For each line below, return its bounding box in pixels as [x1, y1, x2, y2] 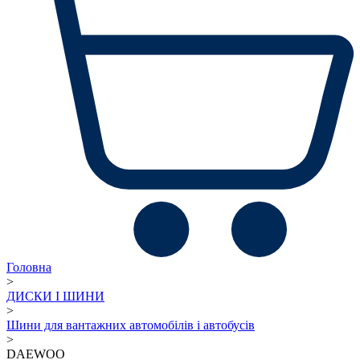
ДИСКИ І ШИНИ [6, 288, 104, 303]
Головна [6, 260, 51, 274]
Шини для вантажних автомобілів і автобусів [6, 317, 255, 332]
